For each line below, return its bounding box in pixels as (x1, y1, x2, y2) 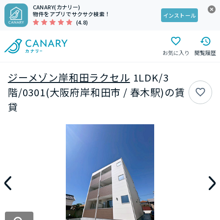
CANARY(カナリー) (33, 3, 81, 11)
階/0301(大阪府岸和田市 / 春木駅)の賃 (8, 85, 185, 99)
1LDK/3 (133, 70, 169, 84)
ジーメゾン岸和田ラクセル (8, 70, 130, 84)
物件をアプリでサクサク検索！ (33, 10, 110, 18)
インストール (163, 11, 196, 19)
